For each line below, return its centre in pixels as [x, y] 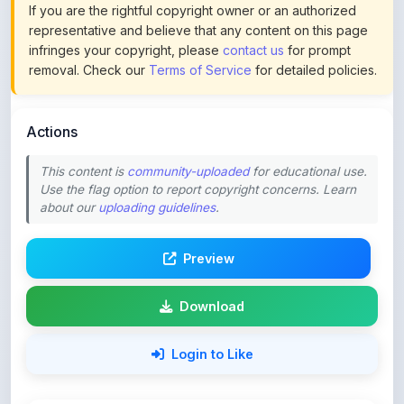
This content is [83, 131]
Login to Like [212, 313]
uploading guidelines [157, 167]
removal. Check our [89, 29]
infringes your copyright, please [126, 9]
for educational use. [308, 131]
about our [69, 167]
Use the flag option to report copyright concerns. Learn [198, 149]
